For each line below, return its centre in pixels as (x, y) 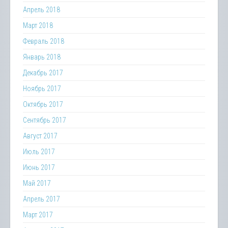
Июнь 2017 (39, 167)
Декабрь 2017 (43, 73)
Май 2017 (37, 183)
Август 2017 (40, 136)
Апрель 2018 (41, 10)
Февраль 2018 (44, 41)
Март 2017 (38, 215)
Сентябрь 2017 (45, 120)
